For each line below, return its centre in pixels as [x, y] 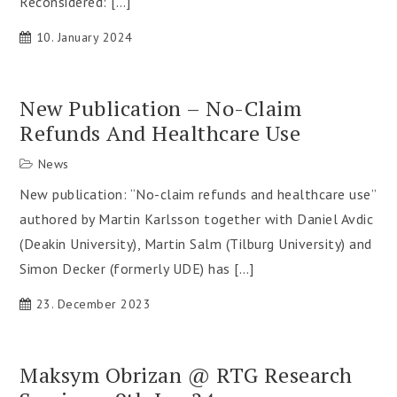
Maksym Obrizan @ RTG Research [186, 375]
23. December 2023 [93, 304]
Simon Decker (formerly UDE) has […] [137, 269]
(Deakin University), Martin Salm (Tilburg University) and [196, 244]
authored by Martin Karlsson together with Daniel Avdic [197, 219]
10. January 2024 [84, 37]
